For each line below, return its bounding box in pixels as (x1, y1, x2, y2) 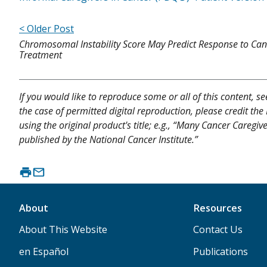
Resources (193, 201, 242, 215)
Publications (193, 244, 248, 258)
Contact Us (193, 222, 243, 236)
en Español (19, 244, 69, 258)
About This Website (19, 222, 107, 236)
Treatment (19, 48, 62, 61)
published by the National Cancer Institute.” (19, 132, 198, 146)
